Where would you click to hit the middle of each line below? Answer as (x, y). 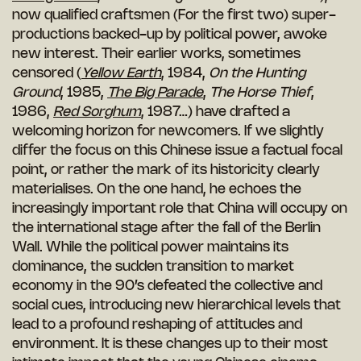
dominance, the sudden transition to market (153, 267)
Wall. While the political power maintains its (150, 248)
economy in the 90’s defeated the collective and (167, 286)
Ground (36, 93)
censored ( (47, 74)
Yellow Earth (121, 74)
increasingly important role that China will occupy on (180, 209)
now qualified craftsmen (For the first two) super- (174, 16)
